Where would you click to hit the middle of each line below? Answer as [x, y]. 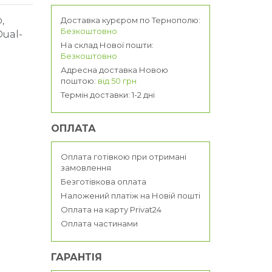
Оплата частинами [99, 224]
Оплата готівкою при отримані [123, 157]
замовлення [86, 168]
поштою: [79, 81]
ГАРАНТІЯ [76, 257]
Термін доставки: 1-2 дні [107, 95]
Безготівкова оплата [103, 182]
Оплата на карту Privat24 [111, 210]
